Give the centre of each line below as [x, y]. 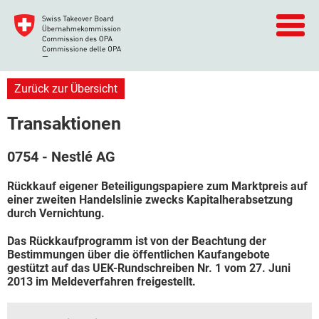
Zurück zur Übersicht [66, 89]
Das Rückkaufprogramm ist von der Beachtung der [137, 241]
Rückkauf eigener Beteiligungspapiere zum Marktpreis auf [157, 186]
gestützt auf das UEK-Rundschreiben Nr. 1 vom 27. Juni [149, 268]
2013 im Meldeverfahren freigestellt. [101, 282]
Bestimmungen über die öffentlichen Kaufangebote [138, 255]
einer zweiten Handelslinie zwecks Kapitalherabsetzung [150, 200]
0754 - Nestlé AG [61, 157]
